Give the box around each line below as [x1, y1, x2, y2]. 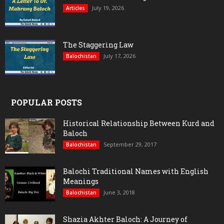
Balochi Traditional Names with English [63, 166, 208, 176]
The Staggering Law [63, 40, 133, 50]
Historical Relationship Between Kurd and [63, 118, 214, 128]
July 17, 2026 [103, 52, 135, 60]
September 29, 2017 [103, 140, 156, 148]
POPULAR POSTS [11, 97, 82, 108]
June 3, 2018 [103, 188, 135, 196]
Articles [66, 4, 85, 12]
